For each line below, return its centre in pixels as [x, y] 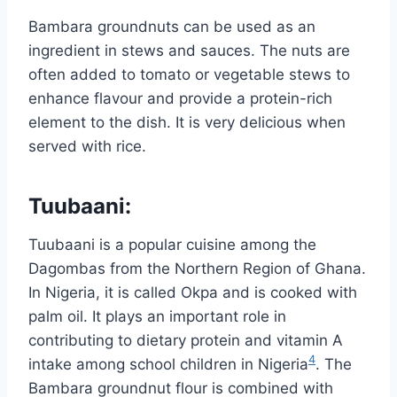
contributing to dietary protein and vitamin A [186, 340]
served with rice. [90, 146]
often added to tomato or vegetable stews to [189, 74]
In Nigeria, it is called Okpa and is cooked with [193, 292]
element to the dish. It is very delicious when [187, 122]
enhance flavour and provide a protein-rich [180, 98]
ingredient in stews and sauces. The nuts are [189, 50]
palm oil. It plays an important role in [157, 316]
